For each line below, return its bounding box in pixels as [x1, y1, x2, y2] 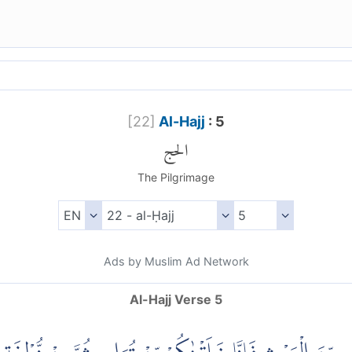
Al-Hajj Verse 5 [130, 291, 222, 308]
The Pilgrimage [137, 170, 214, 185]
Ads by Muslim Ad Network [103, 255, 249, 269]
